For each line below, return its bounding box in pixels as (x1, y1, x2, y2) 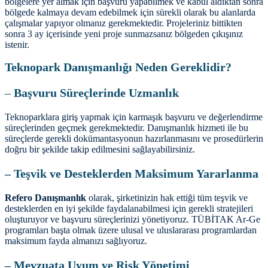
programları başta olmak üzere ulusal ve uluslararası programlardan (5, 224, 257, 235)
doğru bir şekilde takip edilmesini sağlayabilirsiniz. (5, 144, 195, 154)
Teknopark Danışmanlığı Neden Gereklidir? (5, 60, 232, 74)
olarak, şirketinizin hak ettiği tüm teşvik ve (86, 192, 248, 203)
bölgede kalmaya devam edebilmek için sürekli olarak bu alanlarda (5, 7, 255, 18)
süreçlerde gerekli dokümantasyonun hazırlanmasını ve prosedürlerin (5, 133, 263, 144)
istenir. (5, 39, 29, 50)
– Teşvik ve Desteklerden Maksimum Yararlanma (5, 166, 258, 180)
